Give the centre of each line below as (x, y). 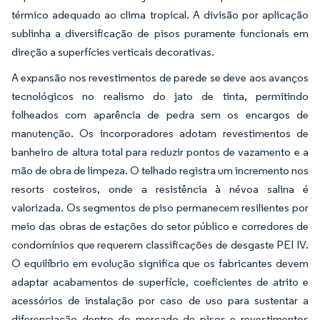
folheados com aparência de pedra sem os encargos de (160, 114)
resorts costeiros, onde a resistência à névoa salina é (160, 189)
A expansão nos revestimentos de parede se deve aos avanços (160, 77)
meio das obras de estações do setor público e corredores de (160, 226)
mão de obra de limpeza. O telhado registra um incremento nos (160, 170)
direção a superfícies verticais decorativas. (113, 51)
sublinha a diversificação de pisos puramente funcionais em (160, 33)
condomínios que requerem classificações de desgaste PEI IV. (160, 244)
